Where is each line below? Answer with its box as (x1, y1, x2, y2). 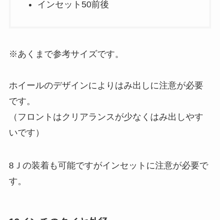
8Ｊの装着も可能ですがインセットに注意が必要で (8, 161, 208, 171)
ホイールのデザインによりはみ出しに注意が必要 (8, 80, 203, 90)
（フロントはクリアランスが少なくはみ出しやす (8, 111, 203, 122)
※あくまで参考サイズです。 (8, 49, 124, 59)
